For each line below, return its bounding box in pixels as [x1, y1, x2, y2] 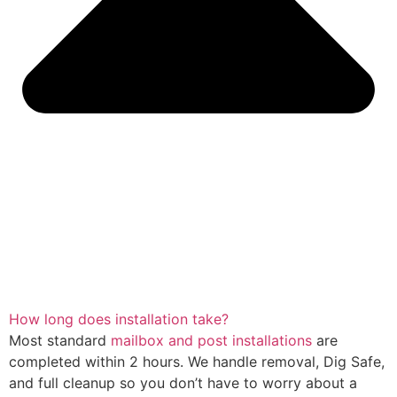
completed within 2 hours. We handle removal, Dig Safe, [9, 352, 385, 370]
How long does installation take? [9, 309, 229, 328]
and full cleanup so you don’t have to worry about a [9, 373, 357, 392]
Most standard [9, 331, 111, 349]
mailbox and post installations [111, 331, 312, 349]
